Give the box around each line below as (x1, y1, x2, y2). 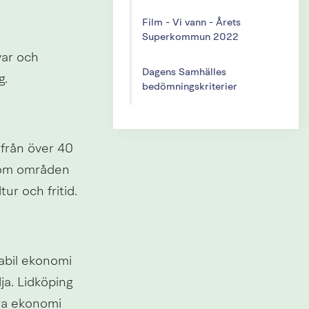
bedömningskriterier (141, 81, 237, 92)
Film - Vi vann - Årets (141, 17, 241, 28)
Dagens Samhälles (141, 67, 226, 78)
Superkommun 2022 (141, 32, 239, 43)
